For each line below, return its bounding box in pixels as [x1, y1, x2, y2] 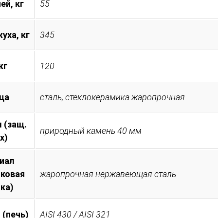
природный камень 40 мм [40, 125, 142, 136]
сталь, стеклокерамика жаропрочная [40, 91, 185, 102]
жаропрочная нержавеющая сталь [40, 168, 176, 179]
